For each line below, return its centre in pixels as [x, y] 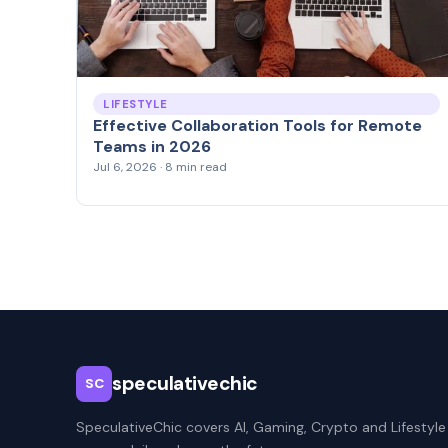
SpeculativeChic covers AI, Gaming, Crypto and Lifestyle [261, 427]
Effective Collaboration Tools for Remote [257, 126]
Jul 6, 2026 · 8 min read [160, 167]
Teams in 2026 [152, 147]
